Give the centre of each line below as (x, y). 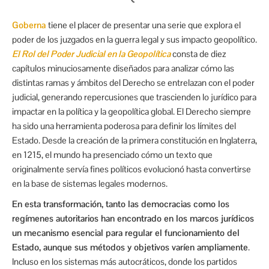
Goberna (30, 25)
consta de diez (198, 53)
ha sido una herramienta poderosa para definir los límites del (124, 125)
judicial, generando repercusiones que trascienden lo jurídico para (134, 97)
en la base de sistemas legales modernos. (90, 183)
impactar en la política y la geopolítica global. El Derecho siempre (131, 111)
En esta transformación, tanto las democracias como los (121, 204)
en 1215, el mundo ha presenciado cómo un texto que (112, 154)
